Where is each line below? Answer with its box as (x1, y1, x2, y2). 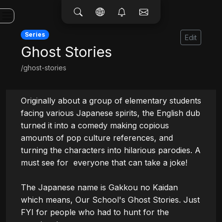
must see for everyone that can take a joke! (21, 158, 187, 168)
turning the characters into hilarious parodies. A (21, 145, 201, 156)
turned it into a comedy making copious (21, 120, 169, 131)
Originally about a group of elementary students (21, 96, 201, 106)
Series (24, 31, 45, 39)
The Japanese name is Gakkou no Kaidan (21, 182, 178, 193)
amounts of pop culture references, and (21, 133, 173, 143)
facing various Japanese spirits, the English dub (21, 108, 200, 118)
